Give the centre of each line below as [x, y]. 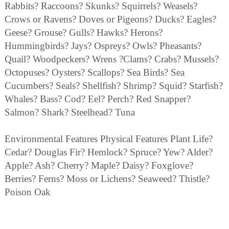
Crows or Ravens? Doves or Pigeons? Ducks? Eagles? [110, 19]
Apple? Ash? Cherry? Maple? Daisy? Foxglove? [99, 166]
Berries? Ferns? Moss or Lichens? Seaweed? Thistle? [107, 179]
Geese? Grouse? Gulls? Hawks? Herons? [84, 33]
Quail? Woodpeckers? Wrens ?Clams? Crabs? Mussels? [112, 59]
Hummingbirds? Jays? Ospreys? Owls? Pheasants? [103, 46]
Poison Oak [28, 192]
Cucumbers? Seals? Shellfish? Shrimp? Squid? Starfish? [114, 86]
